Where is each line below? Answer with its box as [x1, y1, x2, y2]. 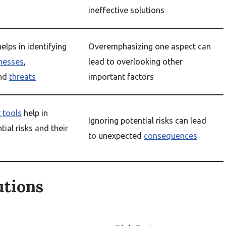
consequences [144, 131, 197, 140]
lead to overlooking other [88, 57, 183, 66]
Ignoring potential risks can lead [88, 116, 206, 125]
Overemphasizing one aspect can [88, 42, 211, 51]
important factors [88, 72, 154, 81]
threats [9, 72, 36, 81]
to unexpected [88, 131, 144, 140]
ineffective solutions [88, 6, 164, 15]
